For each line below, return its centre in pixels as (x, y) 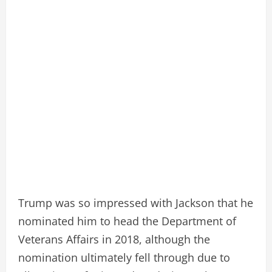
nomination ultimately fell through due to (124, 257)
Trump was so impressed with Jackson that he (136, 202)
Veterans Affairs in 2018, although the (114, 239)
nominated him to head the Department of (127, 221)
